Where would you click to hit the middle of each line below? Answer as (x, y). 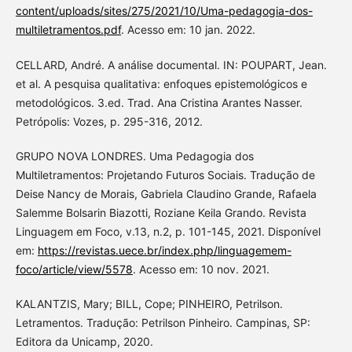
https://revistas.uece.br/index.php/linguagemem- (164, 250)
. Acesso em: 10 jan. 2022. (188, 30)
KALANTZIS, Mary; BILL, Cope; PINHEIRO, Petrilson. (149, 303)
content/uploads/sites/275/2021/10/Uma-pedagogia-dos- (164, 11)
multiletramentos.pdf (68, 30)
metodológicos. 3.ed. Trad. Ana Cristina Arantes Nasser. (159, 102)
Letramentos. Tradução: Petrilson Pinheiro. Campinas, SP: (163, 322)
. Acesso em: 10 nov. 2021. (201, 269)
